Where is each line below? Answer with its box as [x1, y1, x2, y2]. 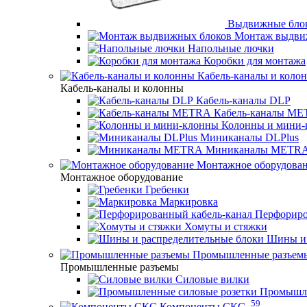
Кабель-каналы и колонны [60, 82, 184, 95]
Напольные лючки [188, 42, 274, 54]
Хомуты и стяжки [184, 221, 267, 233]
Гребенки [145, 184, 189, 196]
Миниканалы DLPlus [200, 132, 299, 144]
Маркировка [160, 196, 218, 208]
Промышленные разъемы [60, 260, 179, 273]
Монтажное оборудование [60, 171, 183, 184]
